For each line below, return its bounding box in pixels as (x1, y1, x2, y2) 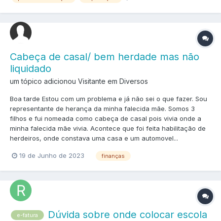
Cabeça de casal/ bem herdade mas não (10, 51, 199, 63)
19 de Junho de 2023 (19, 151, 84, 160)
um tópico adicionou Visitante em (10, 77, 119, 86)
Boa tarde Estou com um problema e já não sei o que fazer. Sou (10, 95, 207, 103)
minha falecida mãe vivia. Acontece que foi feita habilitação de (10, 124, 206, 133)
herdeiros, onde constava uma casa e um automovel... (10, 134, 178, 143)
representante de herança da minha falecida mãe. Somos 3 (10, 105, 195, 113)
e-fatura (17, 212, 38, 219)
